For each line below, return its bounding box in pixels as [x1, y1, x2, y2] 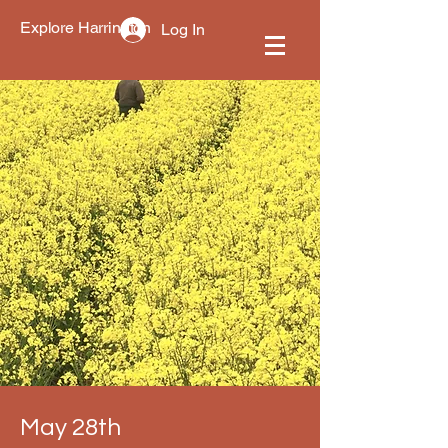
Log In [160, 20, 205, 39]
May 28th [20, 415, 121, 440]
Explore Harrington [20, 18, 152, 37]
